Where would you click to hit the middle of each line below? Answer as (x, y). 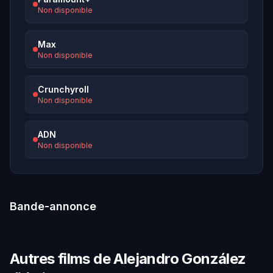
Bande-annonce (53, 206)
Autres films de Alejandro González (128, 259)
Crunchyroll (63, 89)
